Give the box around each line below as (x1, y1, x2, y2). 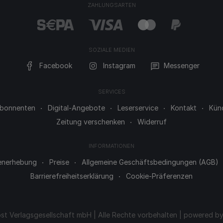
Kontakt (170, 104, 197, 112)
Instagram (103, 61, 135, 70)
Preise (49, 158, 69, 166)
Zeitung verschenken (56, 117, 125, 126)
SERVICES (98, 88, 125, 95)
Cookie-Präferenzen (126, 172, 193, 180)
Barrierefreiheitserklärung (30, 172, 113, 180)
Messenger (164, 61, 200, 70)
